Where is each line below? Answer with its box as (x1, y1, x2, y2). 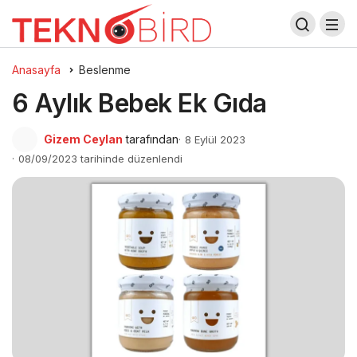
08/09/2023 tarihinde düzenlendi (18, 152, 182, 165)
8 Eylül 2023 (185, 133, 245, 146)
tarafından (126, 132, 178, 146)
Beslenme (79, 63, 131, 76)
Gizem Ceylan (44, 132, 123, 146)
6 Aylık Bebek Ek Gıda (12, 88, 267, 119)
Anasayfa (12, 63, 61, 76)
